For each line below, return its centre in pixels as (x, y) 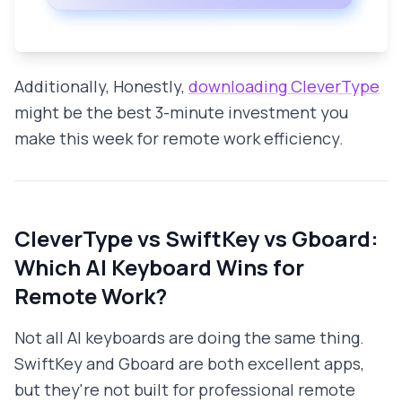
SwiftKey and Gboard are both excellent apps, (189, 364)
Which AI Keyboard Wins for (159, 267)
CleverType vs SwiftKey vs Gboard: (197, 239)
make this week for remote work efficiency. (179, 139)
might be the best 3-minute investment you (181, 113)
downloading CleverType (284, 87)
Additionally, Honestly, (101, 87)
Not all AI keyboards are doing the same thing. (189, 338)
